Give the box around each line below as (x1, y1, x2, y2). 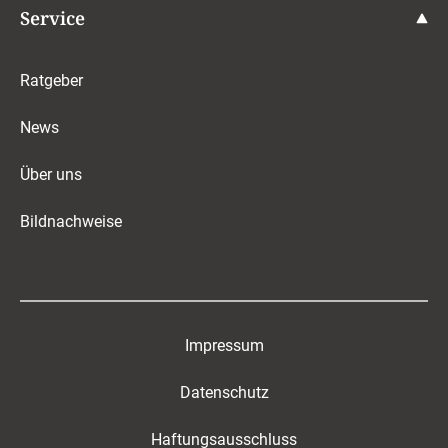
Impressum (184, 336, 264, 356)
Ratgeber (20, 71, 83, 91)
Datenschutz (179, 383, 269, 403)
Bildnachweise (20, 212, 122, 232)
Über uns (20, 165, 82, 185)
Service (20, 6, 85, 31)
